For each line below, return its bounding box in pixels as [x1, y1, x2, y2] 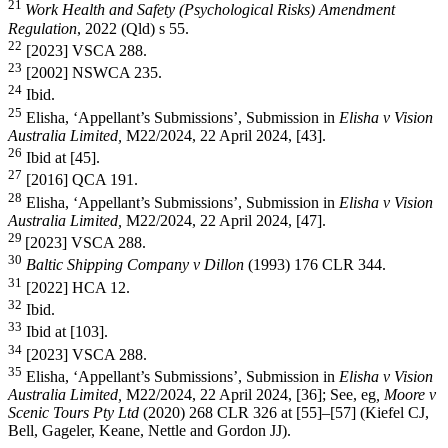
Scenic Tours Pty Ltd [8, 404, 139, 422]
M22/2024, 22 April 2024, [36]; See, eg [126, 386, 376, 404]
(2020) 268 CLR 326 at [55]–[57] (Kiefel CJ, [139, 404, 429, 422]
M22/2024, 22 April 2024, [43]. [126, 126, 330, 144]
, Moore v [376, 386, 436, 404]
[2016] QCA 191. [22, 171, 138, 189]
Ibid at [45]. [22, 149, 104, 167]
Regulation [8, 19, 77, 37]
